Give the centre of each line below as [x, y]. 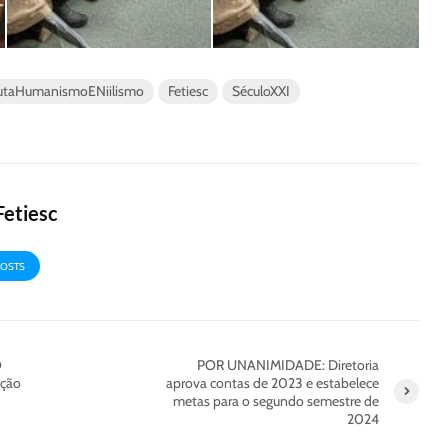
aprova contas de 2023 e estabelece [272, 382]
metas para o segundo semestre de [276, 400]
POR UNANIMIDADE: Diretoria [288, 364]
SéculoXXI [261, 90]
